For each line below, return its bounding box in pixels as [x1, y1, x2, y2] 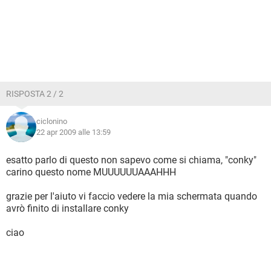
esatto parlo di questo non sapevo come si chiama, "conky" [6, 154, 256, 166]
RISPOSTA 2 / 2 [6, 89, 64, 99]
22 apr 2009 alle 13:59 [36, 128, 111, 137]
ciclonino [36, 117, 67, 126]
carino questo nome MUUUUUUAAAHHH [6, 166, 176, 178]
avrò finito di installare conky [6, 203, 129, 214]
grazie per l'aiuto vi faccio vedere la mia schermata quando [6, 191, 257, 202]
